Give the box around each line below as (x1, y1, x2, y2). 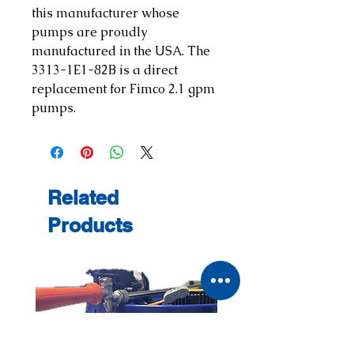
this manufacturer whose (32, 4, 179, 21)
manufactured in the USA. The (32, 42, 210, 59)
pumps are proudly (32, 23, 147, 40)
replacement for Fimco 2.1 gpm (32, 80, 215, 97)
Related (47, 185, 119, 209)
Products (47, 213, 133, 237)
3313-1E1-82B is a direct (32, 61, 178, 78)
